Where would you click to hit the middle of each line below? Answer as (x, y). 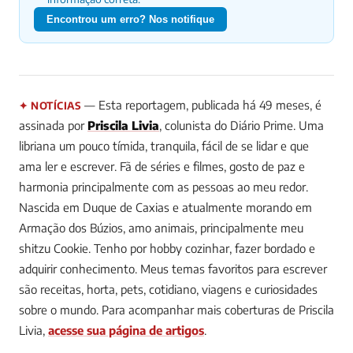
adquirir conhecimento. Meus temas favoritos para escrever (173, 268)
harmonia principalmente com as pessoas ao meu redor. (163, 186)
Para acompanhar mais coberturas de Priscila (216, 309)
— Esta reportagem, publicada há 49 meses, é (201, 104)
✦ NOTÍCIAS (50, 105)
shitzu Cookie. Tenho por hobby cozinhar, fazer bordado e (167, 248)
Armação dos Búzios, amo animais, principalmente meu (161, 227)
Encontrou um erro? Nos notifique (130, 19)
